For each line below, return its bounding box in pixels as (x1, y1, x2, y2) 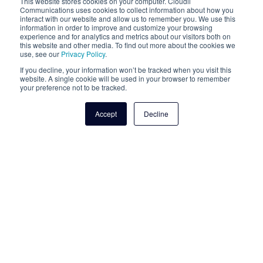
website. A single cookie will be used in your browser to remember (20, 73, 230, 83)
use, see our (20, 49, 61, 59)
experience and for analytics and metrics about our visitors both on (20, 31, 231, 41)
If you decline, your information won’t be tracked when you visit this (20, 65, 231, 75)
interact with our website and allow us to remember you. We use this (20, 14, 235, 23)
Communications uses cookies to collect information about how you (20, 5, 234, 15)
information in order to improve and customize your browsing (20, 22, 213, 32)
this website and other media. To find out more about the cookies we (20, 40, 235, 50)
